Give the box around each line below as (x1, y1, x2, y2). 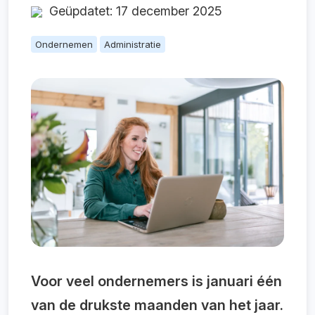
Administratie (104, 39, 161, 50)
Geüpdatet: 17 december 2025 (42, 4, 222, 18)
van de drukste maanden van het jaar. (31, 296, 283, 314)
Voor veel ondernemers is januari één (31, 272, 282, 290)
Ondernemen (35, 39, 93, 50)
